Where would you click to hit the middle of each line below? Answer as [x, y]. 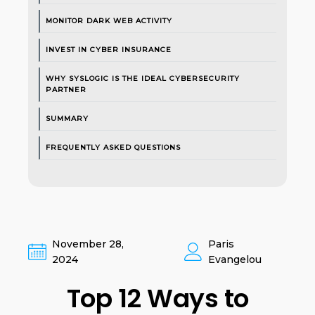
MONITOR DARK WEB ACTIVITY [109, 21]
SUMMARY [67, 118]
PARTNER [66, 90]
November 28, [88, 244]
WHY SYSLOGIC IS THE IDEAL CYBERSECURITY [143, 78]
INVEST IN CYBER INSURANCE [109, 50]
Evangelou [234, 259]
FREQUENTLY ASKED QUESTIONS [113, 147]
